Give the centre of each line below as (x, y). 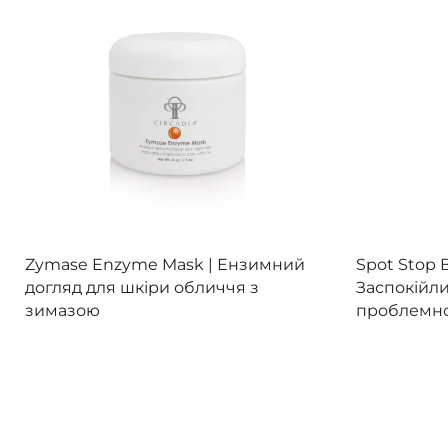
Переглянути (152, 254)
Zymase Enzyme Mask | (121, 264)
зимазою (62, 310)
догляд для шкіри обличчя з (142, 287)
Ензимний (261, 264)
